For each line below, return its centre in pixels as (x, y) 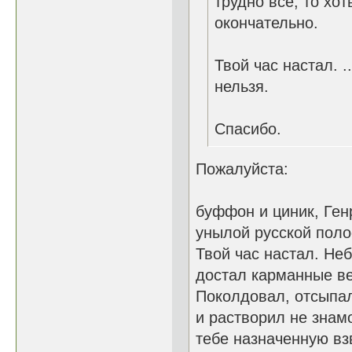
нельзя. (242, 86)
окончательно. (266, 23)
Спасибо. (248, 129)
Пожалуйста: (242, 169)
